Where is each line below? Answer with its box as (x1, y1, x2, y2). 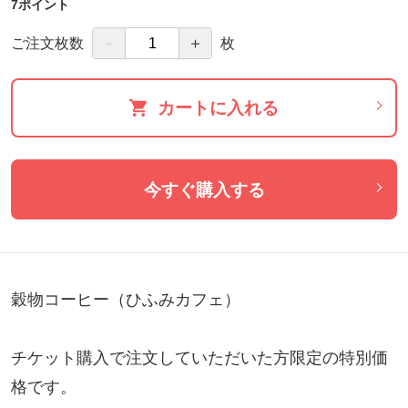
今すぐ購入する (143, 179, 265, 199)
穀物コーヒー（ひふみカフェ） (10, 290, 240, 309)
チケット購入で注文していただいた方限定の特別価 (10, 348, 388, 367)
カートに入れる (157, 98, 279, 118)
